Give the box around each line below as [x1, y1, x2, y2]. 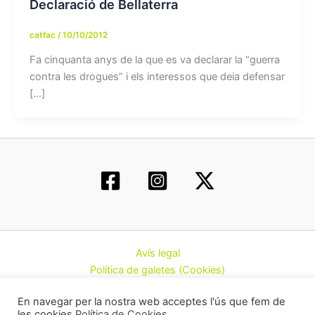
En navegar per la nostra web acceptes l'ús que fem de [18, 295, 285, 308]
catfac [29, 30, 58, 40]
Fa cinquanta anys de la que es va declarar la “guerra [29, 53, 280, 66]
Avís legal [135, 247, 180, 259]
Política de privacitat [110, 281, 205, 293]
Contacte [135, 297, 180, 310]
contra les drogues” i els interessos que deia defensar [29, 70, 285, 83]
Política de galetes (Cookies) [90, 264, 225, 276]
